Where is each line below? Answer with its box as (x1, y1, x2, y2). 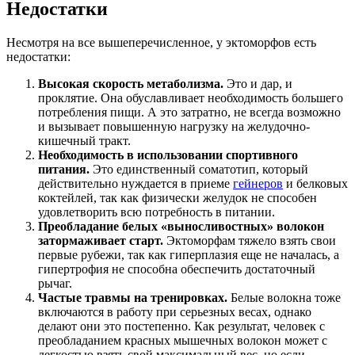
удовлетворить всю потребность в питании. (38, 205, 275, 219)
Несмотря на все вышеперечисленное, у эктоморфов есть (6, 36, 316, 50)
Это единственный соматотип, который (90, 162, 308, 177)
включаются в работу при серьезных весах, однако (38, 305, 311, 319)
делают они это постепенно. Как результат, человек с (38, 319, 325, 334)
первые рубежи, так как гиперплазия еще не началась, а (38, 248, 339, 262)
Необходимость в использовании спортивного (38, 148, 298, 162)
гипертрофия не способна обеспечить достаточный (38, 262, 315, 277)
